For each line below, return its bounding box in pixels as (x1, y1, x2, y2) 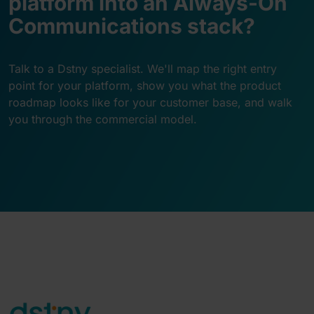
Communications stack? (8, 13, 255, 39)
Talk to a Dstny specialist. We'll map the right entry (8, 62, 277, 76)
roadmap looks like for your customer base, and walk (8, 95, 292, 110)
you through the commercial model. (8, 112, 197, 127)
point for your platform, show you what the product (8, 78, 281, 93)
